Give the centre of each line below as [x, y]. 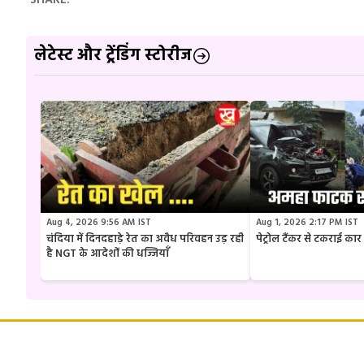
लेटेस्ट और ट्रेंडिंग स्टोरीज [113, 56]
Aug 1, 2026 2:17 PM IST [307, 222]
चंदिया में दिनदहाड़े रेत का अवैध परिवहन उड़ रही [145, 239]
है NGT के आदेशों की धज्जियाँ [108, 253]
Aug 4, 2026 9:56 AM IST [99, 222]
